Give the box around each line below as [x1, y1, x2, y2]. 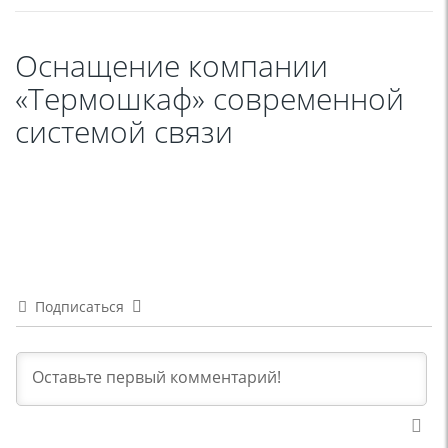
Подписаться [35, 297, 124, 317]
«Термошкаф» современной [15, 78, 404, 120]
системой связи [15, 111, 233, 153]
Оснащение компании [15, 45, 328, 87]
